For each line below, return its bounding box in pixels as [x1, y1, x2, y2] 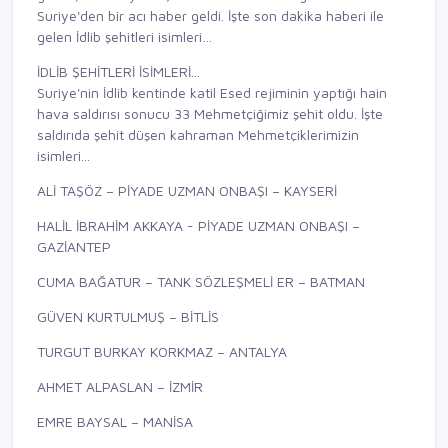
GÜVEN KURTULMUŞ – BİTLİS [37, 308, 219, 326]
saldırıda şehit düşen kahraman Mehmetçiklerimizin [37, 126, 359, 144]
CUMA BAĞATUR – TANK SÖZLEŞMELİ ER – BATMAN [37, 273, 365, 291]
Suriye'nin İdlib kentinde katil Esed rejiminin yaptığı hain [37, 84, 387, 102]
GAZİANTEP [37, 238, 111, 256]
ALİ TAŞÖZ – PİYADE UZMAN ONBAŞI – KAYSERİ [37, 182, 337, 200]
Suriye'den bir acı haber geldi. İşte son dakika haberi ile [37, 7, 384, 25]
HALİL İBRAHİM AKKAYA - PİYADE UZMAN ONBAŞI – [37, 217, 360, 235]
